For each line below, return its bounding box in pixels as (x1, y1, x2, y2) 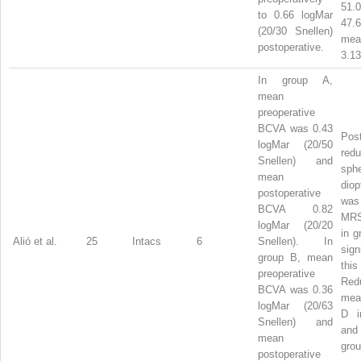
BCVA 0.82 (258, 202, 333, 215)
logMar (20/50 (258, 138, 333, 151)
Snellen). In (258, 234, 333, 247)
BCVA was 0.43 (258, 122, 333, 135)
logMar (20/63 (258, 299, 333, 312)
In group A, (258, 73, 333, 86)
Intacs (132, 234, 161, 247)
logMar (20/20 (258, 218, 333, 231)
